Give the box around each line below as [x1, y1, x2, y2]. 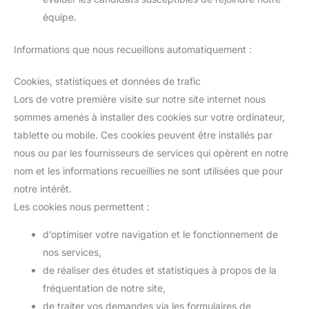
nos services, [43, 246, 101, 258]
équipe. [43, 11, 77, 23]
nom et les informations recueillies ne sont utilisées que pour [14, 165, 283, 177]
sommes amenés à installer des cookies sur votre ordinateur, [14, 111, 285, 123]
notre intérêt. [14, 183, 72, 195]
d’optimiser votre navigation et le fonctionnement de [43, 228, 278, 240]
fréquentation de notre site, [43, 282, 166, 294]
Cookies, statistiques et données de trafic [14, 75, 201, 87]
